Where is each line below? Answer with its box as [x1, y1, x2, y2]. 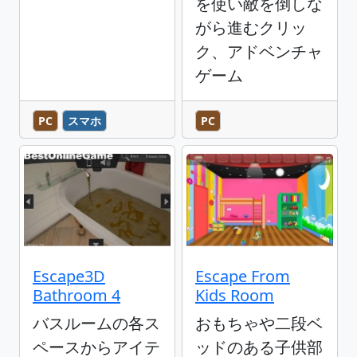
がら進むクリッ [195, 16, 307, 38]
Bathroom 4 [33, 284, 120, 306]
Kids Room [195, 284, 274, 306]
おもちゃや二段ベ [195, 312, 323, 334]
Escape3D [33, 265, 105, 287]
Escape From [195, 265, 290, 287]
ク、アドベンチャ [195, 40, 323, 62]
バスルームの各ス [33, 312, 160, 334]
